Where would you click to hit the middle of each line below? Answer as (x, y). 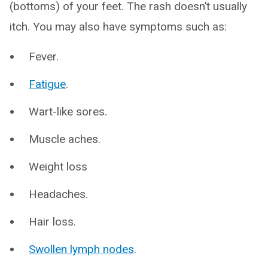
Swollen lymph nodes (81, 249)
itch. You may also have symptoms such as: (118, 27)
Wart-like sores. (68, 112)
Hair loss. (52, 222)
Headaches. (58, 194)
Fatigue (47, 84)
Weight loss (58, 167)
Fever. (44, 57)
